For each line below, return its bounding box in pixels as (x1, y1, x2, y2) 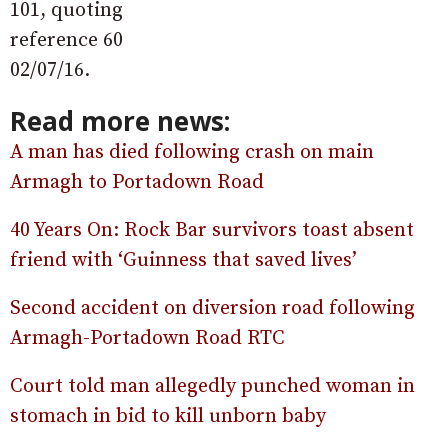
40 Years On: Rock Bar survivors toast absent (10, 218, 414, 244)
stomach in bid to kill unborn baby (10, 404, 326, 430)
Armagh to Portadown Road (10, 170, 264, 196)
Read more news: (10, 103, 230, 140)
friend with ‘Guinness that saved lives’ (10, 248, 357, 274)
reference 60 (10, 28, 123, 54)
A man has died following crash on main (10, 140, 374, 166)
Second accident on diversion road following (10, 296, 415, 322)
